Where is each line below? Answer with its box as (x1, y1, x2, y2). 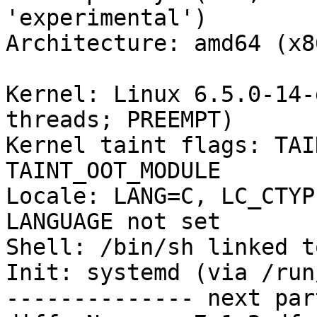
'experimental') (6, 5, 207, 31)
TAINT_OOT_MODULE (6, 158, 221, 184)
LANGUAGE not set (6, 209, 221, 235)
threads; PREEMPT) (6, 107, 234, 133)
